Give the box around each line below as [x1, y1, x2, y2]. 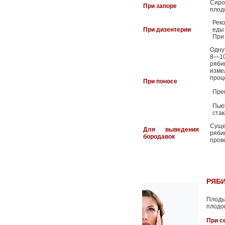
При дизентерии [143, 26, 191, 33]
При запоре [143, 3, 177, 10]
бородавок [143, 133, 175, 140]
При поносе [143, 78, 177, 85]
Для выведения [143, 126, 199, 133]
